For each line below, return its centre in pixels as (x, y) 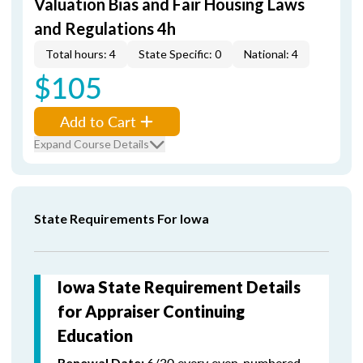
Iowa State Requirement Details (179, 287)
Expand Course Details (92, 144)
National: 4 (271, 54)
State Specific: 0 (180, 54)
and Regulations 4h (105, 28)
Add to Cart (98, 121)
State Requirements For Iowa (122, 218)
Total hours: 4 (81, 54)
